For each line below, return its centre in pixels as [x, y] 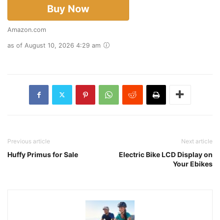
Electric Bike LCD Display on [166, 154]
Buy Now [68, 9]
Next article [197, 141]
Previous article [29, 141]
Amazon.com [29, 29]
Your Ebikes [193, 164]
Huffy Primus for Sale [43, 154]
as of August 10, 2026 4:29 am [55, 45]
